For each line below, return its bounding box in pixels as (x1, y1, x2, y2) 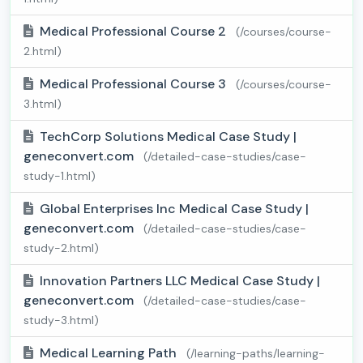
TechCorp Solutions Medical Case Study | (40, 128, 297, 146)
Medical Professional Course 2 (40, 23, 229, 41)
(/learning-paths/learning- (186, 346, 325, 361)
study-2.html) (23, 241, 99, 256)
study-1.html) (23, 169, 96, 184)
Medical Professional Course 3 (40, 75, 229, 93)
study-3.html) (23, 313, 99, 328)
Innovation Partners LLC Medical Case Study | (40, 272, 320, 290)
